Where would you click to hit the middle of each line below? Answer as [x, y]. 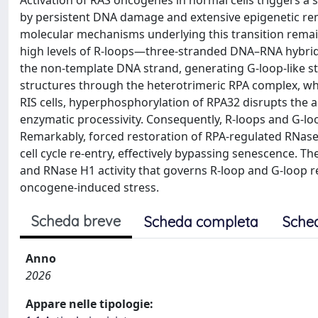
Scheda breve [76, 221]
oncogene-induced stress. [89, 187]
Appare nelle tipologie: [89, 304]
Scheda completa [201, 222]
